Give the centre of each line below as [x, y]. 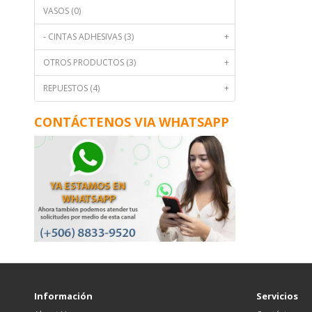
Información [63, 296]
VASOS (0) [62, 11]
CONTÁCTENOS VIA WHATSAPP [131, 122]
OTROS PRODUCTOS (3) [89, 63]
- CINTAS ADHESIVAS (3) [88, 37]
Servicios [277, 296]
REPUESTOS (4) [71, 88]
